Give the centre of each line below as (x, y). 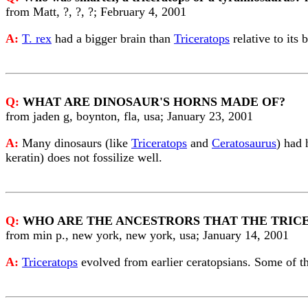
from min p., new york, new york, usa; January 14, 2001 (147, 235)
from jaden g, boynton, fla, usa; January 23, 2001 (129, 116)
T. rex (37, 38)
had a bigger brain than (113, 38)
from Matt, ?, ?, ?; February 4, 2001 (96, 12)
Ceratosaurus (244, 143)
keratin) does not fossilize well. (84, 157)
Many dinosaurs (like (77, 143)
